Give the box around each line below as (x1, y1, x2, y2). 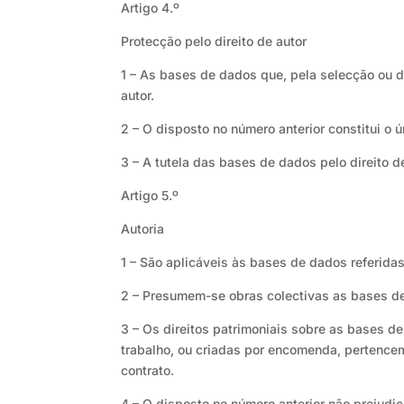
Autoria (121, 221, 165, 237)
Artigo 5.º (121, 188, 179, 204)
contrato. (121, 363, 175, 379)
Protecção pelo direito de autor (121, 33, 308, 50)
